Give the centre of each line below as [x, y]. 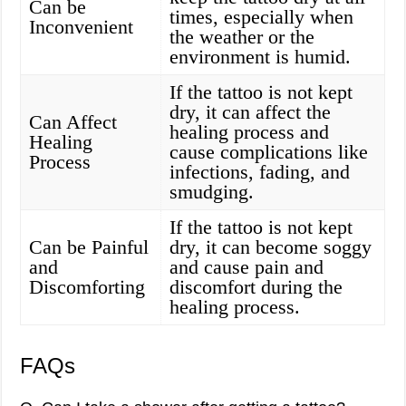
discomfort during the [256, 287]
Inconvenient [82, 27]
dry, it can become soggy [271, 247]
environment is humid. [261, 57]
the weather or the [242, 37]
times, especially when [262, 17]
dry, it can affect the [251, 112]
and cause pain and [247, 267]
